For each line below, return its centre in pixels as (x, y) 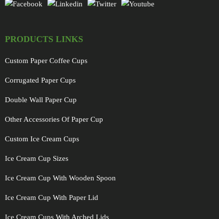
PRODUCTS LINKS (44, 39)
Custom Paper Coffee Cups (46, 61)
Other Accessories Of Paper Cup (54, 119)
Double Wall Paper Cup (41, 100)
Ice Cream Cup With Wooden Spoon (60, 178)
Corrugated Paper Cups (40, 80)
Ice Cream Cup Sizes (37, 158)
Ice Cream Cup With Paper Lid (52, 197)
